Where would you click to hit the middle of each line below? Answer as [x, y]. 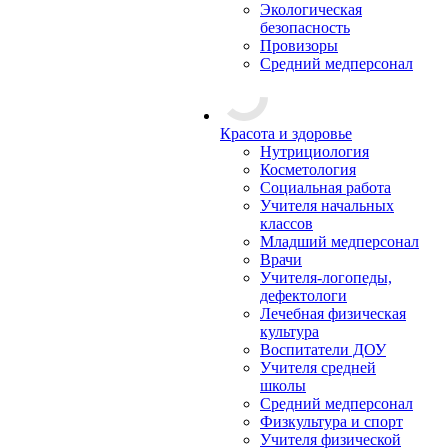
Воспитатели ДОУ [323, 349]
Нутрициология [314, 151]
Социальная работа [325, 187]
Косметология [308, 169]
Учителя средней [318, 367]
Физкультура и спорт [331, 421]
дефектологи [303, 295]
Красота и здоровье [286, 133]
